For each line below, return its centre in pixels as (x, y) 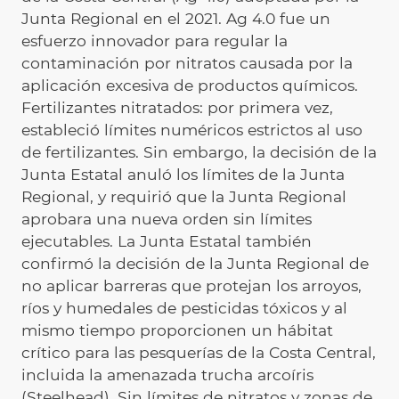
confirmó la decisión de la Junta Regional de (195, 264)
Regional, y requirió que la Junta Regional (184, 197)
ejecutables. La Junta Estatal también (167, 241)
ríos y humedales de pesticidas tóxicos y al (184, 308)
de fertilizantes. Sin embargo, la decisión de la (199, 152)
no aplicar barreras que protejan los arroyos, (191, 286)
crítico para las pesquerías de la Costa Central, (199, 353)
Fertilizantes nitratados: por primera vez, (177, 108)
